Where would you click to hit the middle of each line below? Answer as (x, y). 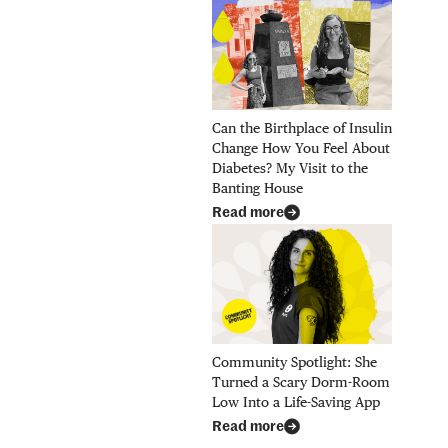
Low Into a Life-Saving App (295, 402)
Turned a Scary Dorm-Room (300, 382)
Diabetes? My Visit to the (289, 168)
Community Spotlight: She (294, 362)
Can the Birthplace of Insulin (301, 128)
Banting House (257, 188)
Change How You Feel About (300, 148)
